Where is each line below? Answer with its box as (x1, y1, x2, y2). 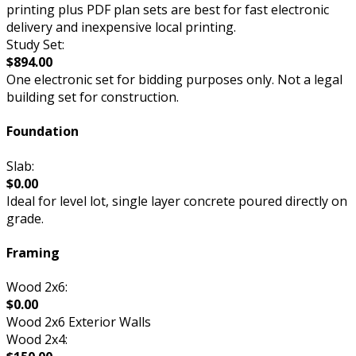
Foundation (6, 122, 79, 141)
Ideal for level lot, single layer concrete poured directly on (6, 192, 347, 210)
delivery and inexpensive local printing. (6, 18, 236, 37)
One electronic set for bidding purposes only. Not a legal (6, 71, 342, 89)
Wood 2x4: (6, 331, 68, 349)
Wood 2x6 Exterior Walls (6, 313, 151, 331)
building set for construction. (6, 88, 179, 106)
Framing (6, 243, 60, 261)
